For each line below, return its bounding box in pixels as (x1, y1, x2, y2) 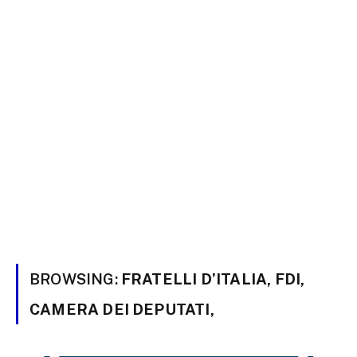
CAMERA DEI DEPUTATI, (29, 300, 214, 318)
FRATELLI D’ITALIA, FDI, (120, 270, 305, 288)
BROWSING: (29, 270, 121, 288)
